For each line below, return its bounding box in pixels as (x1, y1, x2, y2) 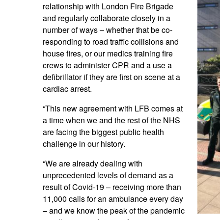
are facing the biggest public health (43, 126, 164, 138)
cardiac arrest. (43, 83, 92, 95)
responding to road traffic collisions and (43, 36, 179, 48)
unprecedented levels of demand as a (43, 169, 173, 181)
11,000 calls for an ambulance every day (43, 193, 183, 205)
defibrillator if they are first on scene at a (43, 71, 180, 83)
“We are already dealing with (43, 158, 142, 169)
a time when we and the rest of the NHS (43, 114, 180, 126)
